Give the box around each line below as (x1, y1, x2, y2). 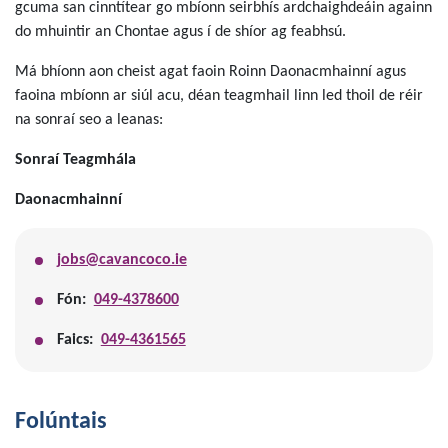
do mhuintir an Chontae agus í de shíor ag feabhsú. (15, 24, 346, 40)
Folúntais (15, 410, 107, 434)
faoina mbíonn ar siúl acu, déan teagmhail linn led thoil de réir (15, 88, 423, 104)
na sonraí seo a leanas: (15, 112, 163, 128)
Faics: (56, 332, 101, 348)
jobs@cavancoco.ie (56, 252, 187, 268)
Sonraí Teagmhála (15, 152, 136, 168)
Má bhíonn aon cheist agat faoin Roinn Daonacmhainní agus (15, 64, 406, 80)
